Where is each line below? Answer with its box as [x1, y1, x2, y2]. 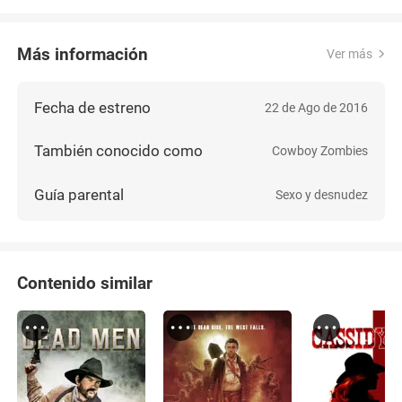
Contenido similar [17, 272, 153, 293]
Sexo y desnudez [275, 188, 368, 203]
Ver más [326, 47, 372, 62]
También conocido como [34, 142, 204, 161]
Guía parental [34, 186, 125, 205]
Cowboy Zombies [271, 144, 368, 159]
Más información [17, 43, 149, 65]
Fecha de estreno [34, 98, 152, 117]
